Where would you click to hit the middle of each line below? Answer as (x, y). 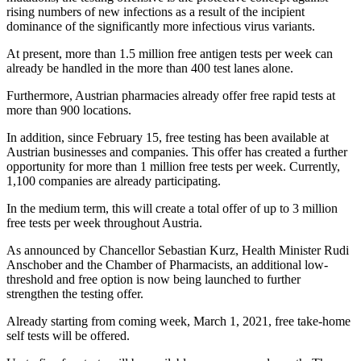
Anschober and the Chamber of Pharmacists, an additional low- (167, 265)
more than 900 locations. (69, 110)
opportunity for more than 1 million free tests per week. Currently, (173, 167)
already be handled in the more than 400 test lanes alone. (150, 68)
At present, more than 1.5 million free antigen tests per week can (170, 54)
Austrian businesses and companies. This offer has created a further (177, 152)
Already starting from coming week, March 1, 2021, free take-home (178, 322)
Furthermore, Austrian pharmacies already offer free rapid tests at (171, 96)
